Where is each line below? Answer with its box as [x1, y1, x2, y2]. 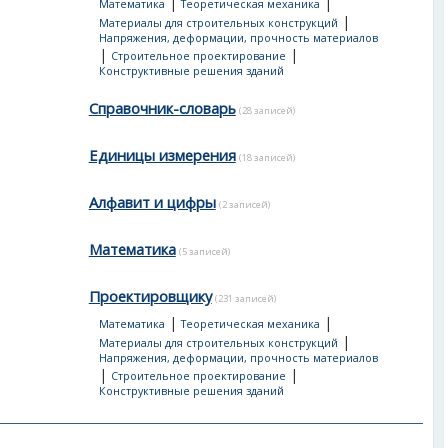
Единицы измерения [88, 145, 236, 165]
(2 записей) [218, 198, 270, 211]
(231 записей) [214, 292, 276, 305]
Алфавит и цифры [88, 192, 216, 212]
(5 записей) [178, 245, 230, 258]
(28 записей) [238, 104, 295, 117]
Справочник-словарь [88, 98, 236, 118]
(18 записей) [238, 151, 295, 164]
